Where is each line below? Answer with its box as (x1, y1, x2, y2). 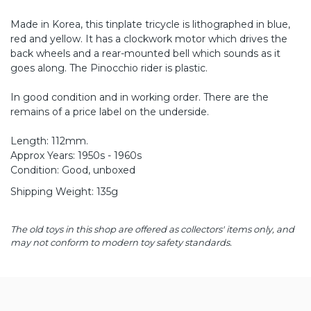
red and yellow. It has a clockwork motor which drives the (10, 33, 287, 46)
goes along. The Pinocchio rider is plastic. (10, 62, 208, 75)
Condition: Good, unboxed (10, 164, 135, 177)
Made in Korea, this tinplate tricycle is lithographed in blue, (10, 18, 290, 31)
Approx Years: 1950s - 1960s (10, 149, 142, 162)
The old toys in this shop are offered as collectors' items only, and (10, 224, 294, 235)
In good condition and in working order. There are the (10, 91, 269, 104)
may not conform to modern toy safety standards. (10, 237, 232, 249)
